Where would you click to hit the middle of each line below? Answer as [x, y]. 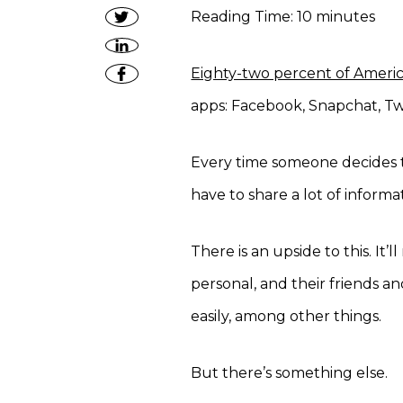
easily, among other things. [287, 316]
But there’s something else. [290, 373]
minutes [346, 17]
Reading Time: [244, 17]
